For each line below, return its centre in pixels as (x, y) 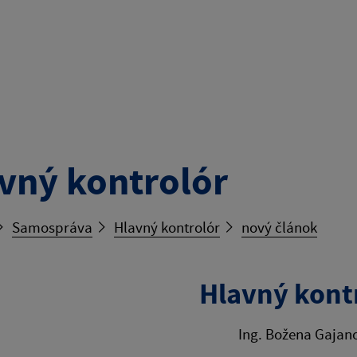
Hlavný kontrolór (167, 227)
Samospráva (52, 227)
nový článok (279, 227)
